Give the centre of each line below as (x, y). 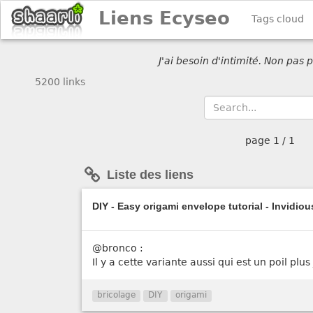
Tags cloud (278, 19)
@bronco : (118, 248)
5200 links (61, 82)
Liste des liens (148, 175)
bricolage (117, 295)
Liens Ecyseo (164, 18)
